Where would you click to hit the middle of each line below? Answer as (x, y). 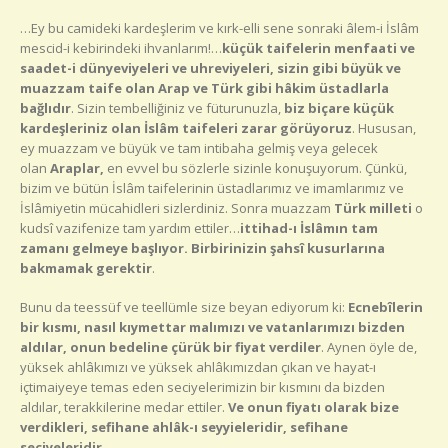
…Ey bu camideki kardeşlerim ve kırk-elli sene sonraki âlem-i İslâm (219, 28)
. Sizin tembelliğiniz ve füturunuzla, (176, 108)
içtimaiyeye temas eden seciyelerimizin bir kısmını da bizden (202, 386)
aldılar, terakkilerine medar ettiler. (124, 406)
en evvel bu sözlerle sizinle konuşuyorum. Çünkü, (255, 168)
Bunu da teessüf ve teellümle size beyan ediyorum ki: (184, 306)
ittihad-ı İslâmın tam (309, 228)
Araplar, (77, 168)
